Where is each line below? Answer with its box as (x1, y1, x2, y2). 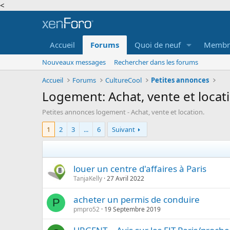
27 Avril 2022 (107, 174, 144, 183)
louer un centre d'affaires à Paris (73, 163, 206, 175)
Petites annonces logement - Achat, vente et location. (42, 107, 204, 117)
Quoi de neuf (135, 40, 181, 50)
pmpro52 (73, 205, 100, 214)
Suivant (112, 125, 135, 134)
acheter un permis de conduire (73, 194, 200, 205)
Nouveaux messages (42, 57, 106, 67)
